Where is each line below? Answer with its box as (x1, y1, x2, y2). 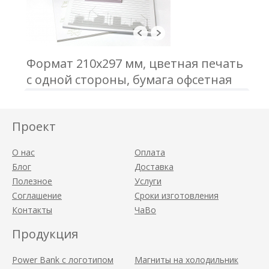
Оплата (134, 147, 165, 158)
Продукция (12, 226, 78, 242)
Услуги (134, 175, 162, 187)
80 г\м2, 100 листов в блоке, (26, 88, 188, 104)
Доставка (134, 161, 174, 172)
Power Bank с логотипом (12, 254, 113, 265)
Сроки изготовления (134, 190, 219, 201)
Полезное (12, 175, 52, 187)
